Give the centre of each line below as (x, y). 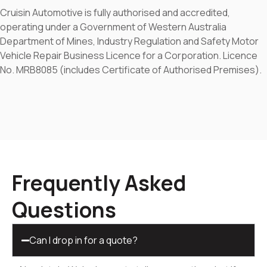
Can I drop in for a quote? (84, 240)
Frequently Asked (99, 183)
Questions (64, 210)
